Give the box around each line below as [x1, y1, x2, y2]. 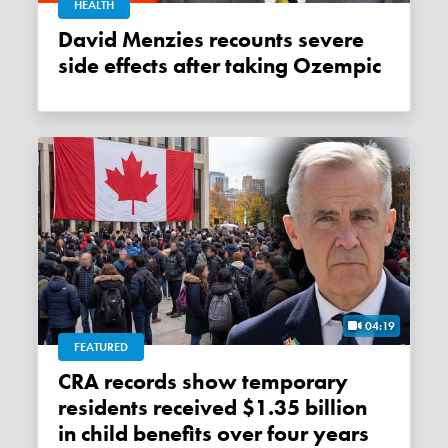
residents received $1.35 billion [58, 394, 368, 423]
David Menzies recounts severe [58, 26, 74, 55]
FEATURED [74, 339, 129, 356]
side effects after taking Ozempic [58, 52, 382, 81]
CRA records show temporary [58, 368, 72, 397]
